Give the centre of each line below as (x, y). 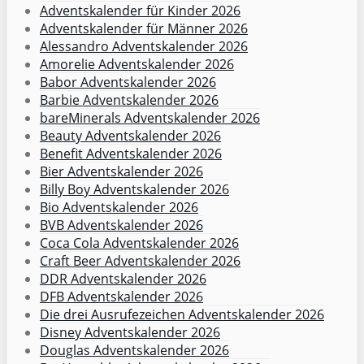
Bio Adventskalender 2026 (119, 207)
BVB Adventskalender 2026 (121, 225)
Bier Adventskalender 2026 (121, 171)
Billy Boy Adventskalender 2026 (134, 189)
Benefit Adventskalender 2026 (131, 153)
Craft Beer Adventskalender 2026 (140, 260)
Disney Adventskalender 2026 (130, 332)
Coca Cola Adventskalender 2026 (139, 243)
